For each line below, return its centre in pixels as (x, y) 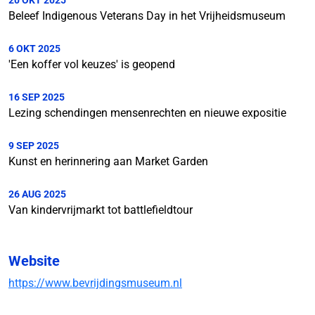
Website (34, 261)
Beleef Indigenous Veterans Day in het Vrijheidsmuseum (147, 16)
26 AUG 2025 (37, 194)
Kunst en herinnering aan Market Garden (108, 161)
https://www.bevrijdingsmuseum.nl (95, 283)
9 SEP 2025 (34, 146)
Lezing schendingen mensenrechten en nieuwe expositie (147, 113)
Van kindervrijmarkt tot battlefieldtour (101, 210)
